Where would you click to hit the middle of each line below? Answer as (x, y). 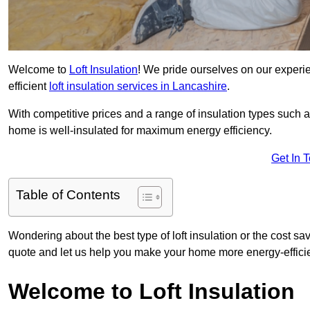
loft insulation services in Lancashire (138, 86)
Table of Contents (68, 195)
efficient (29, 86)
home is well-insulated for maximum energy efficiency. (140, 131)
